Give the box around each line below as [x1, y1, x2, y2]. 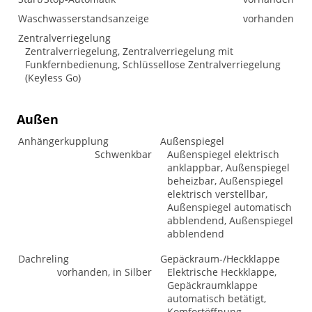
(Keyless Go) [25, 71, 81, 84]
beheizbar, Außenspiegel [167, 174, 283, 187]
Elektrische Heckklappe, [167, 265, 276, 279]
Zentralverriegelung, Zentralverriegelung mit [25, 45, 233, 58]
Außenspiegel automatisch [167, 201, 292, 214]
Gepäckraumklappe [167, 279, 258, 292]
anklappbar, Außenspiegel [167, 161, 290, 174]
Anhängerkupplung [18, 134, 109, 148]
